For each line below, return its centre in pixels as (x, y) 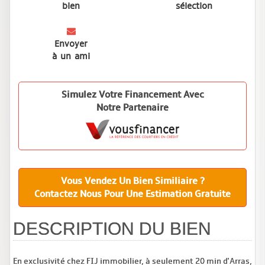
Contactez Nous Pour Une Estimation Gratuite (132, 194)
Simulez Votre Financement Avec (132, 94)
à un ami (71, 56)
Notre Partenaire (132, 107)
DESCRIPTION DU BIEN (112, 228)
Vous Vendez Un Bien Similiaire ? (132, 181)
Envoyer (71, 43)
